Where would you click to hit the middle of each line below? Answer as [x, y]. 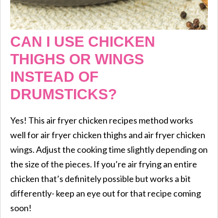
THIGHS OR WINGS [77, 59]
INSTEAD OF [54, 76]
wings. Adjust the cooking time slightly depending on [109, 149]
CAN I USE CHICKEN [83, 41]
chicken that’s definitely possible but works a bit [100, 178]
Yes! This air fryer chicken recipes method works [102, 120]
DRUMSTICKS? [64, 94]
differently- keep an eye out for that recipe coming [106, 193]
